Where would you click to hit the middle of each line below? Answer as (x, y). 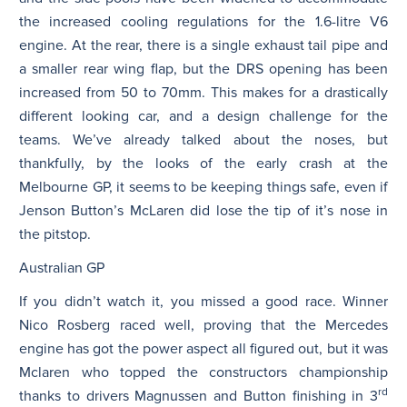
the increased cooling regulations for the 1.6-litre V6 (203, 21)
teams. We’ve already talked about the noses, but (203, 139)
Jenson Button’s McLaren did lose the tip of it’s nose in (203, 210)
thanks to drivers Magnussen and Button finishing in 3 (199, 396)
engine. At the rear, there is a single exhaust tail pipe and (203, 45)
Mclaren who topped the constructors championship (203, 372)
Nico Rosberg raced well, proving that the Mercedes (203, 325)
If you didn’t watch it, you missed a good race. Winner (203, 301)
